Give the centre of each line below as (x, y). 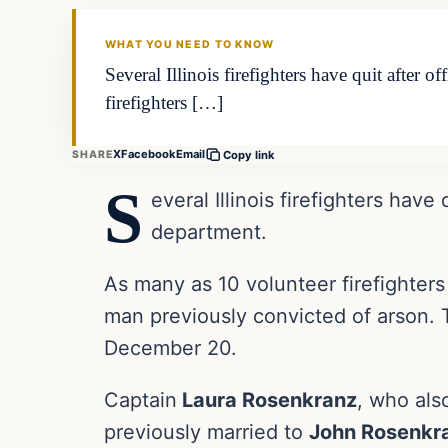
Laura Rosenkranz (267, 399)
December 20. (170, 347)
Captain (140, 399)
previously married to (206, 431)
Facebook (149, 154)
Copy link (249, 154)
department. (209, 231)
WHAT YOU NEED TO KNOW (189, 45)
